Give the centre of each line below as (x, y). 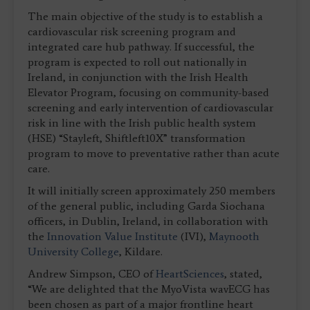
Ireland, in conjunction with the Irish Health (138, 77)
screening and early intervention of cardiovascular (151, 107)
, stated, (243, 273)
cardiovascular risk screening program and (132, 31)
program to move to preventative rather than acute (154, 153)
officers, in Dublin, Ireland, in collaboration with (148, 221)
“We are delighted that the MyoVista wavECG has (149, 289)
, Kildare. (145, 251)
